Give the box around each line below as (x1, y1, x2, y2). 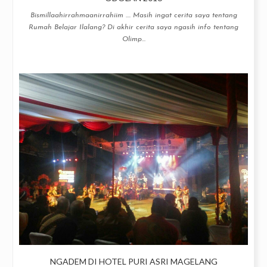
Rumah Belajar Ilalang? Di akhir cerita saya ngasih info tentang (29, 24, 238, 31)
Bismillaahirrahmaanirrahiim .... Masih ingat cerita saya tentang (30, 12, 237, 19)
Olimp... (122, 36, 145, 43)
